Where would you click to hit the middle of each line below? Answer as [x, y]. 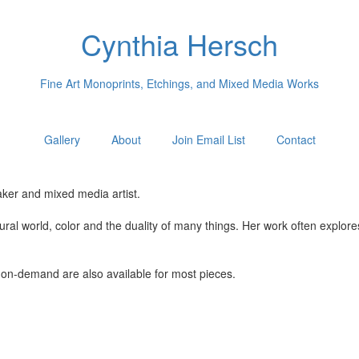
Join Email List [208, 139]
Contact [296, 139]
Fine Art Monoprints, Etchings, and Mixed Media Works [179, 83]
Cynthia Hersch [179, 44]
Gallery [62, 139]
